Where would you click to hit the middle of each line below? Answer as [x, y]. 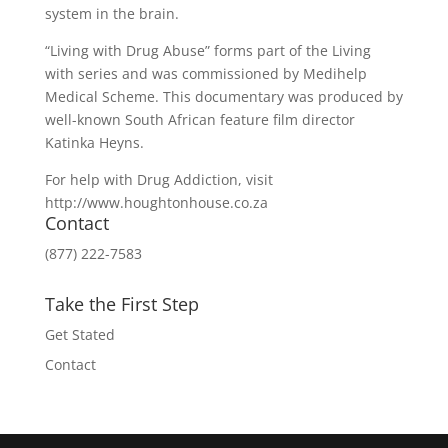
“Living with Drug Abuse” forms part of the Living [207, 50]
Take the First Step [121, 304]
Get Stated [79, 334]
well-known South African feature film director [199, 119]
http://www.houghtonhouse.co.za [156, 202]
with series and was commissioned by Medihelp [205, 73]
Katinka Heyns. [94, 142]
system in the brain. [111, 13]
